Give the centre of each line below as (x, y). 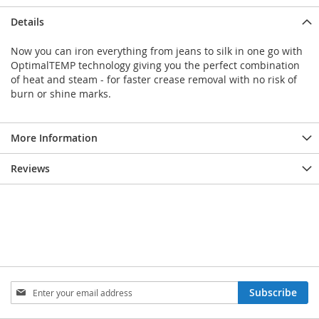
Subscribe (273, 292)
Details (27, 22)
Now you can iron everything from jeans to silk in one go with (157, 51)
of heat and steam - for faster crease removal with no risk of (154, 79)
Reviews (30, 168)
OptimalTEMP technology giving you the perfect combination (155, 65)
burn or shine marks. (61, 94)
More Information (54, 138)
